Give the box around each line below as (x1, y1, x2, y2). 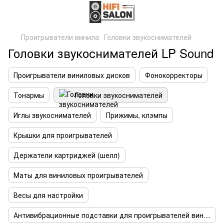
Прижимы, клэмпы (106, 110, 167, 120)
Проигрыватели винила (21, 32, 99, 42)
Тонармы (13, 90, 44, 100)
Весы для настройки (13, 190, 83, 200)
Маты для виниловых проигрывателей (13, 170, 143, 180)
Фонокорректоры (145, 70, 202, 80)
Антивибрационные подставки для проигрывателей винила (203, 210, 210, 220)
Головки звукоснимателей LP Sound (8, 44, 213, 61)
